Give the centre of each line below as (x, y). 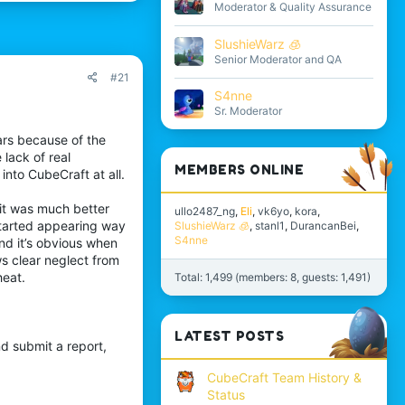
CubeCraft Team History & (284, 377)
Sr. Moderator (248, 111)
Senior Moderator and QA (278, 59)
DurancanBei (323, 226)
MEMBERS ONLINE (239, 170)
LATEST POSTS (229, 336)
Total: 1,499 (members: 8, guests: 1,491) (273, 278)
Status (226, 394)
